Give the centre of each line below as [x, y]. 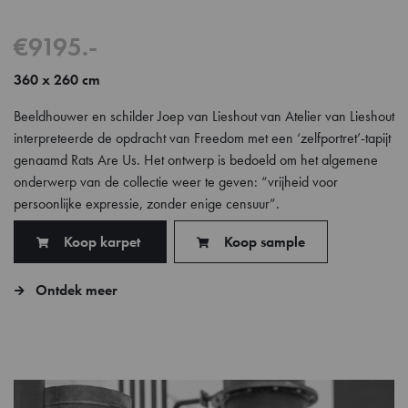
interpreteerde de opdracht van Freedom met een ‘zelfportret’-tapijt [202, 138]
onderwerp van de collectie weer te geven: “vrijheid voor [176, 182]
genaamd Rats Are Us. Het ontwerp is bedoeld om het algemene [196, 160]
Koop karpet [102, 241]
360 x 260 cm [57, 80]
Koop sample [263, 241]
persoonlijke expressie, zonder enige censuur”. [147, 204]
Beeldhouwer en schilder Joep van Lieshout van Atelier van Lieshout [204, 117]
